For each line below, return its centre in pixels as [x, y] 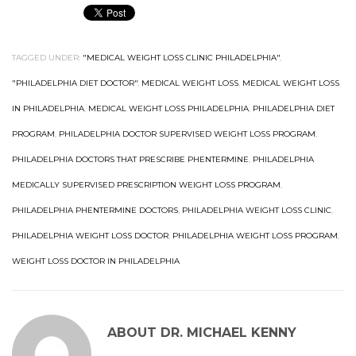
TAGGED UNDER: [46, 58]
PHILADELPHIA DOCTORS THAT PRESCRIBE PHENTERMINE [130, 159]
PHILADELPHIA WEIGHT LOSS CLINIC [257, 210]
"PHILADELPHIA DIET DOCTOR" [75, 83]
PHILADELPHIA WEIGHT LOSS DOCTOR [90, 236]
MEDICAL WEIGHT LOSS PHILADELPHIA [168, 108]
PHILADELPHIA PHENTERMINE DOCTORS [95, 210]
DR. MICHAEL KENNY [228, 333]
